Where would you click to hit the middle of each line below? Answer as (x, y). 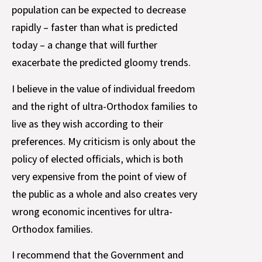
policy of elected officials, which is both (97, 158)
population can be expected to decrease (99, 10)
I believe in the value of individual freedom (104, 88)
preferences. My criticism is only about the (104, 141)
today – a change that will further (85, 45)
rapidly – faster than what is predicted (95, 27)
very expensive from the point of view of (99, 176)
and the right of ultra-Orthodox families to (105, 106)
